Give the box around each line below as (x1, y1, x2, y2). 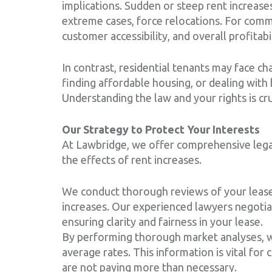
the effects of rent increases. (62, 153, 202, 166)
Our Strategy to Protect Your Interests (62, 123, 260, 135)
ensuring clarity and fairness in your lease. (62, 215, 263, 228)
